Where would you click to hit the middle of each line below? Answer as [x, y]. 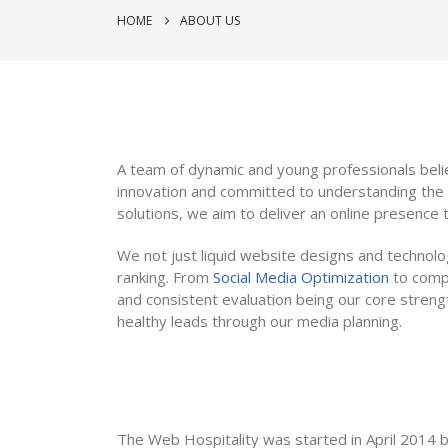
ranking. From [165, 277]
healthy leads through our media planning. [259, 321]
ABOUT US [210, 20]
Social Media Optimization [301, 277]
